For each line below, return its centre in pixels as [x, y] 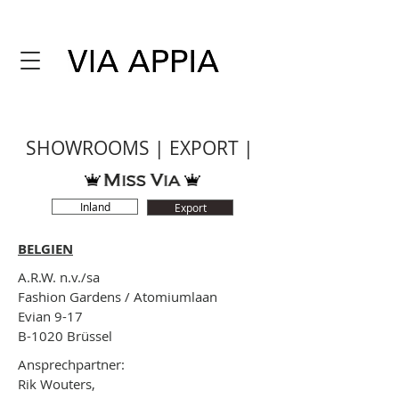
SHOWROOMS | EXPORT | [140, 148]
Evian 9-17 [50, 316]
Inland [95, 207]
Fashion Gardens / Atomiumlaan [118, 297]
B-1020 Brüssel [65, 336]
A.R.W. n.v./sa [59, 277]
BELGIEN [45, 249]
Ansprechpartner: [71, 364]
